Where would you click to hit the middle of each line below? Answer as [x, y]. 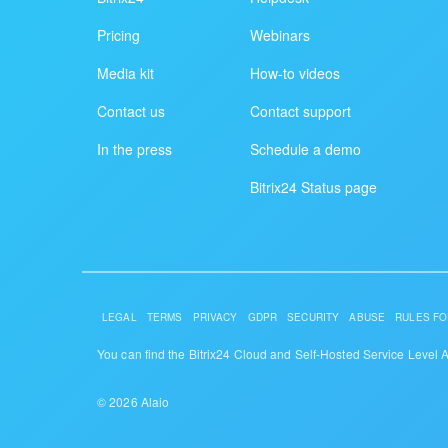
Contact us [131, 110]
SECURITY [313, 316]
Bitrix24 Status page [314, 186]
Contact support [301, 110]
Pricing [118, 34]
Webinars [280, 34]
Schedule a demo [306, 148]
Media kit [125, 72]
